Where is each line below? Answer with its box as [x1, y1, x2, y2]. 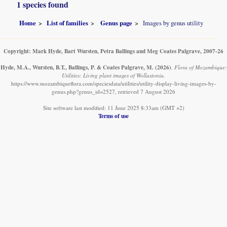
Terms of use [98, 111, 129, 120]
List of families [47, 18, 89, 27]
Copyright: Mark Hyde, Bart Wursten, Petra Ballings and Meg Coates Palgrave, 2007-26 [4, 46, 223, 55]
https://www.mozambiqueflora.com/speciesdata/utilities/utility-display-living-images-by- [11, 79, 216, 87]
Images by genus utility [143, 18, 204, 27]
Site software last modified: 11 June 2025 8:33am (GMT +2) [43, 103, 184, 111]
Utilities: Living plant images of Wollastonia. [62, 71, 165, 79]
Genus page [100, 18, 133, 27]
